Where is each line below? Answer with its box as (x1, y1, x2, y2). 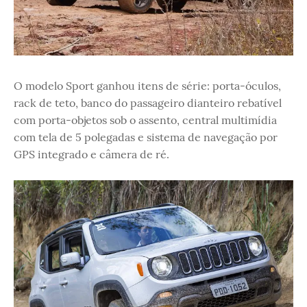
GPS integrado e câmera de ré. (14, 147, 169, 162)
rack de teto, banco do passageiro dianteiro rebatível (14, 96, 282, 110)
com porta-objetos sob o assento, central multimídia (14, 113, 277, 127)
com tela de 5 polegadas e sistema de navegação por (14, 130, 278, 145)
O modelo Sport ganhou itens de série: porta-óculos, (14, 79, 281, 93)
